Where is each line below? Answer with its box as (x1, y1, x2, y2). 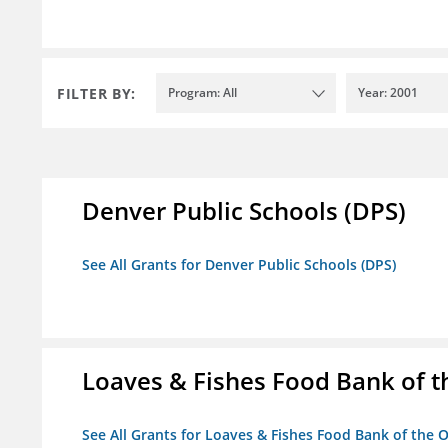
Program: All (168, 84, 237, 102)
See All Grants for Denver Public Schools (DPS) (82, 255, 396, 275)
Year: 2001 (358, 84, 418, 102)
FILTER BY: (57, 83, 136, 103)
